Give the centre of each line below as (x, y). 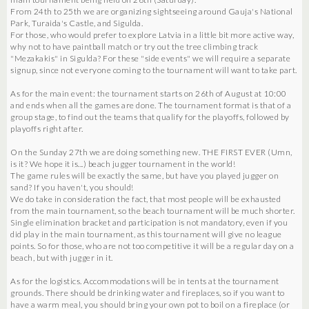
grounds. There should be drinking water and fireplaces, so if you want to (148, 292)
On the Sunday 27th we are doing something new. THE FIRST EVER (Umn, (151, 152)
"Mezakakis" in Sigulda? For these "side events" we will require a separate (150, 58)
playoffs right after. (47, 128)
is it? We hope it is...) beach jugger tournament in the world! (123, 163)
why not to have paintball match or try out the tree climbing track (134, 46)
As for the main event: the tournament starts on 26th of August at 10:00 (149, 93)
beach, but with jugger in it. (62, 257)
